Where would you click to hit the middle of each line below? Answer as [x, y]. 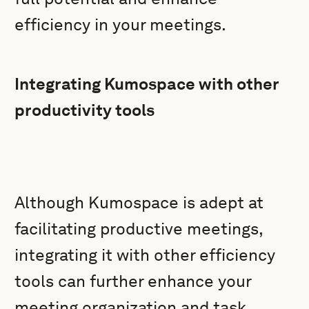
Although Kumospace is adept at [139, 202]
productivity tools [85, 110]
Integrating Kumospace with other [147, 84]
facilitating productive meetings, [139, 229]
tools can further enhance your [133, 281]
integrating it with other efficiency [145, 255]
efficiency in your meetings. [121, 24]
